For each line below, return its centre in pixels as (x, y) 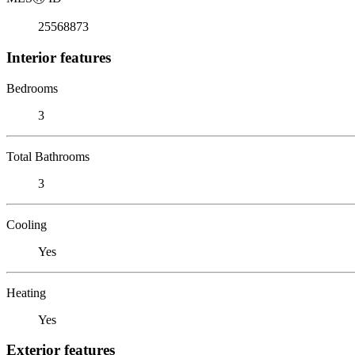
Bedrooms (32, 88)
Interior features (59, 57)
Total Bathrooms (48, 156)
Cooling (27, 224)
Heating (26, 292)
